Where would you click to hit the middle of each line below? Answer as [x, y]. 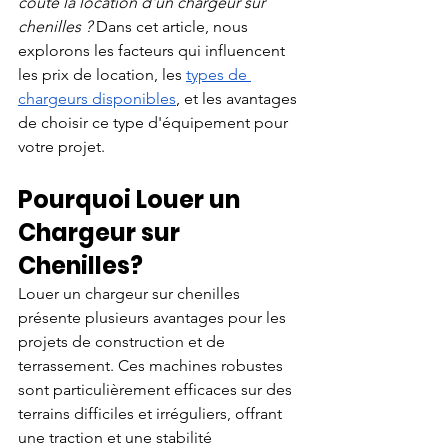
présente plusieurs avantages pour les [154, 317]
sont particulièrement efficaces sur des [157, 389]
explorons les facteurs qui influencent [153, 50]
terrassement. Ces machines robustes [152, 365]
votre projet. [61, 146]
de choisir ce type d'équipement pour [155, 122]
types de [218, 74]
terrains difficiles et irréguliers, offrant [152, 413]
